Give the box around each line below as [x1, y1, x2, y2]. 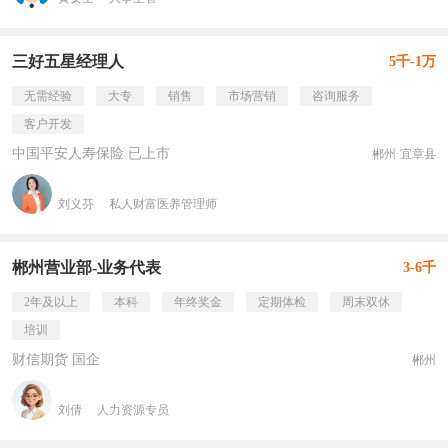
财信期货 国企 [12, 352, 100, 367]
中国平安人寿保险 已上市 [12, 146, 170, 161]
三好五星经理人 [12, 53, 124, 70]
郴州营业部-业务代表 [12, 259, 161, 276]
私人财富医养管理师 [109, 197, 217, 211]
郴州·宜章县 [372, 147, 436, 161]
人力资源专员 [97, 403, 169, 417]
